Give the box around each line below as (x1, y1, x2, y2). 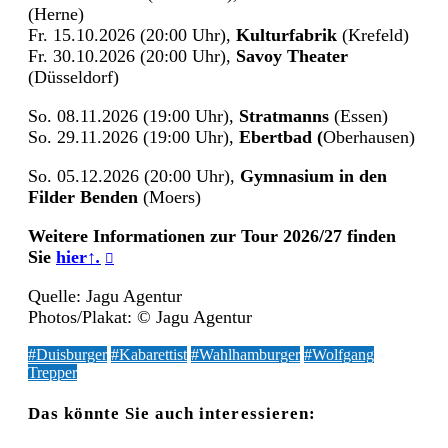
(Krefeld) (342, 24, 409, 45)
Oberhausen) (323, 126, 415, 147)
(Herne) (28, 3, 84, 24)
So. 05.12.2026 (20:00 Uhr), (28, 165, 240, 186)
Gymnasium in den (240, 165, 387, 186)
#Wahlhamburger (191, 345, 300, 363)
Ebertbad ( (239, 126, 323, 147)
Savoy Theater (236, 45, 348, 66)
